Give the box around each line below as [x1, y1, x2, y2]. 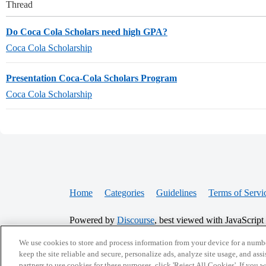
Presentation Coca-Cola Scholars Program [6, 73, 177, 83]
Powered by [69, 215, 117, 225]
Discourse [117, 215, 154, 225]
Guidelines [156, 188, 197, 198]
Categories [104, 188, 144, 198]
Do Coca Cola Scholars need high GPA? [6, 27, 167, 37]
